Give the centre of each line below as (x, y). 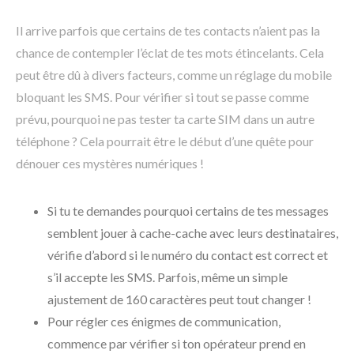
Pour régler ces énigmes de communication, (164, 321)
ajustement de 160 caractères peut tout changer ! (179, 299)
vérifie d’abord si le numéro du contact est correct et (188, 254)
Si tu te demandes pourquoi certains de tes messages (188, 210)
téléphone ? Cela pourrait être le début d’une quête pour (165, 141)
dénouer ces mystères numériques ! (110, 163)
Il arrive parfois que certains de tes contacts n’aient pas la (168, 30)
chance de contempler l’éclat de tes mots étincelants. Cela (170, 52)
